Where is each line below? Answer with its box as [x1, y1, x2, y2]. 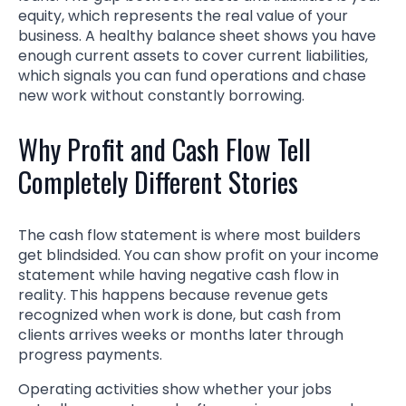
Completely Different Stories [18, 160, 298, 202]
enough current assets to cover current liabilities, [18, 44, 368, 66]
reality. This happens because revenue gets [18, 284, 328, 305]
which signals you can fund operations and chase [18, 64, 366, 86]
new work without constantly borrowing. [18, 84, 304, 106]
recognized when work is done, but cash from [18, 304, 341, 325]
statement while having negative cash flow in [18, 264, 339, 285]
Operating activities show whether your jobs [18, 378, 332, 400]
